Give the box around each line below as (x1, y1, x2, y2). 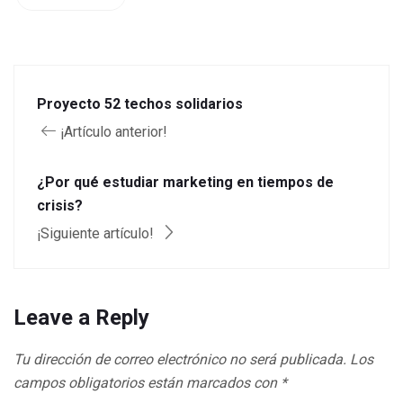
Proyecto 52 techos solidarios (37, 95, 243, 113)
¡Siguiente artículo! (37, 225, 157, 243)
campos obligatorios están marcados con (13, 374, 281, 392)
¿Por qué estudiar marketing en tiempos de (37, 174, 334, 192)
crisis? (37, 197, 83, 215)
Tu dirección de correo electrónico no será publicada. (13, 351, 346, 369)
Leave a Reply (13, 305, 149, 331)
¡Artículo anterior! (60, 123, 167, 141)
